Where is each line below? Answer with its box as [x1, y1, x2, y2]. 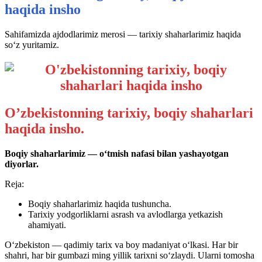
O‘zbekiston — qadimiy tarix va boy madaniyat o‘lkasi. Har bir [5, 239, 238, 250]
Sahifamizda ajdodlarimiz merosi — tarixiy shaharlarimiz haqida [5, 29, 241, 39]
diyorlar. [5, 158, 39, 169]
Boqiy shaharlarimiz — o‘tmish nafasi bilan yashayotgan [5, 148, 229, 158]
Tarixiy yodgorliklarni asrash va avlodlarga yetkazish [28, 209, 223, 219]
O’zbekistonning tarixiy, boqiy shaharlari [5, 105, 253, 120]
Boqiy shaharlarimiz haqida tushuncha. [28, 198, 171, 209]
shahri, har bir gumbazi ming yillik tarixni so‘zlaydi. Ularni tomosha [5, 250, 254, 260]
